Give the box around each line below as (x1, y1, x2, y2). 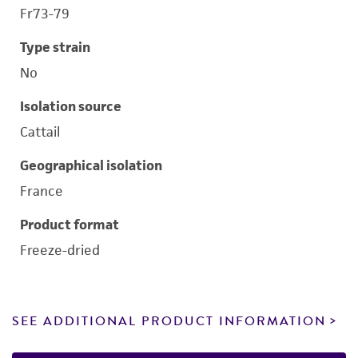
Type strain (20, 38, 90, 56)
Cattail (20, 123, 60, 141)
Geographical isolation (20, 157, 162, 174)
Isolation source (20, 97, 121, 115)
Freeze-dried (20, 241, 100, 259)
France (20, 182, 63, 200)
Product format (20, 216, 119, 233)
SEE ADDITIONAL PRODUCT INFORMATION (12, 312, 326, 331)
